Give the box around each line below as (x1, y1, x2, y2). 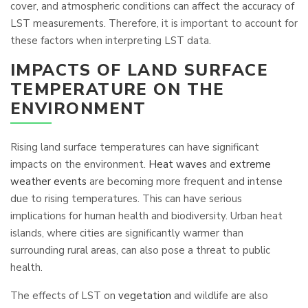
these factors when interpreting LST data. (10, 34, 211, 47)
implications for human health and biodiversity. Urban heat (10, 209, 283, 223)
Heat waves (148, 157, 207, 171)
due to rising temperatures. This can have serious (10, 192, 242, 206)
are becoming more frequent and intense (87, 175, 283, 188)
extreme (230, 157, 271, 171)
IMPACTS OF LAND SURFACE (10, 59, 269, 81)
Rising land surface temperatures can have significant (10, 140, 259, 154)
